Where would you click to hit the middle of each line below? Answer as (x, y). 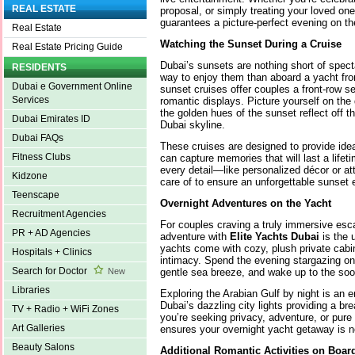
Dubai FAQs (38, 138)
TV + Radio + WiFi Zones (65, 309)
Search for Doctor (51, 271)
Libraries (31, 290)
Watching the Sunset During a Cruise (251, 44)
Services (31, 100)
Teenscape (36, 195)
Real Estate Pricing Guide (67, 47)
